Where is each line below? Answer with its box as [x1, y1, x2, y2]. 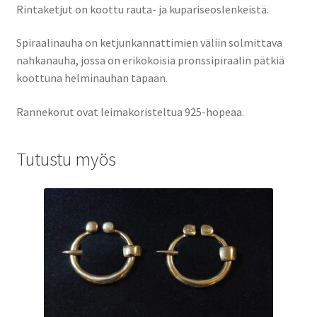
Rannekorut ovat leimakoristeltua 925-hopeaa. [16, 104, 244, 119]
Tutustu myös [16, 147, 116, 171]
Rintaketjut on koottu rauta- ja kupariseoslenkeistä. [16, 1, 269, 16]
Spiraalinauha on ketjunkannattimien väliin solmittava [16, 35, 282, 50]
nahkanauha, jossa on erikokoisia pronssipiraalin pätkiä [16, 53, 284, 68]
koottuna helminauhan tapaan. [16, 71, 168, 86]
